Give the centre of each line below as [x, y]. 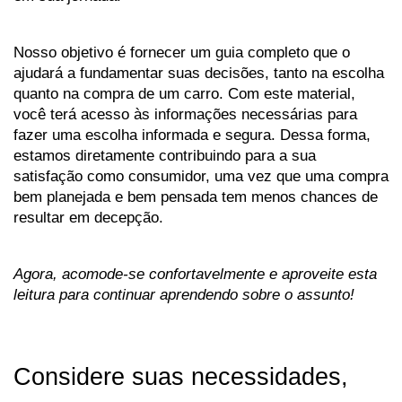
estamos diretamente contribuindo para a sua [165, 155]
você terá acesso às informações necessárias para [185, 114]
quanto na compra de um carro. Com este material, [184, 93]
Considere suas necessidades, [181, 377]
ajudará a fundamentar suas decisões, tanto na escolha [199, 72]
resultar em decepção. [91, 217]
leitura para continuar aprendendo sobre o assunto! [184, 294]
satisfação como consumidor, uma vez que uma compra [201, 175]
